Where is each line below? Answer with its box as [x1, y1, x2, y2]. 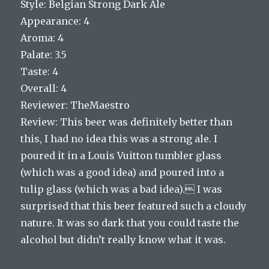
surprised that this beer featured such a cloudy [20, 199, 247, 212]
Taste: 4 [20, 65, 59, 77]
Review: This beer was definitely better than [20, 115, 233, 128]
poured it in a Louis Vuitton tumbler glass [20, 149, 222, 162]
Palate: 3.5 [20, 48, 67, 61]
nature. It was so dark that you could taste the [20, 216, 240, 229]
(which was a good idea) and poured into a [20, 166, 225, 178]
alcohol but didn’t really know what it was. [20, 233, 226, 246]
